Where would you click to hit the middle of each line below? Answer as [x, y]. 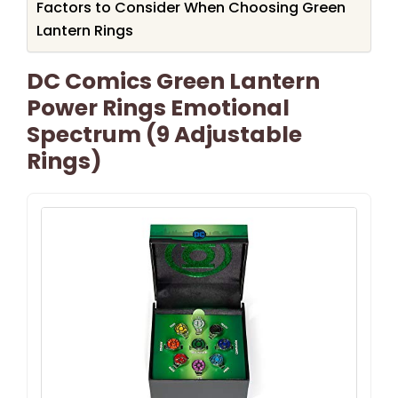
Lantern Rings [85, 30]
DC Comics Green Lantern [173, 81]
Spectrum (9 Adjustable [164, 134]
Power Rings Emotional [158, 107]
